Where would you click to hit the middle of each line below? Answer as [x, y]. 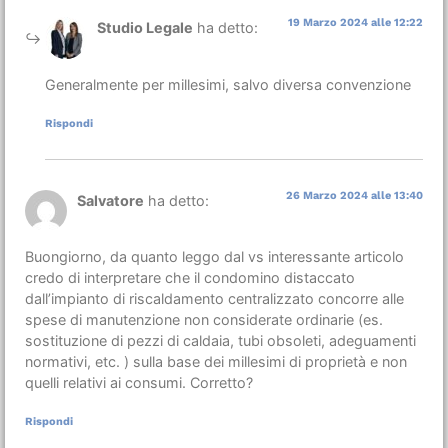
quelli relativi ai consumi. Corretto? [139, 383]
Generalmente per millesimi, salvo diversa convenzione [228, 84]
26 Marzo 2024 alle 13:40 [354, 195]
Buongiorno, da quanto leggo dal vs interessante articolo [214, 257]
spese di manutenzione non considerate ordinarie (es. [204, 320]
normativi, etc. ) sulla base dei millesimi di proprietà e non [216, 362]
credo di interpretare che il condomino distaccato [190, 278]
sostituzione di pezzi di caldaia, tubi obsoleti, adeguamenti [220, 341]
